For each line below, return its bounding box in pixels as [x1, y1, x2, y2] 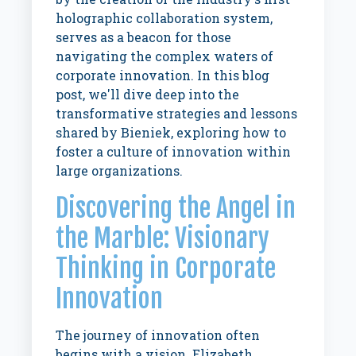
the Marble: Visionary [56, 222, 270, 254]
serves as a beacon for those [56, 29, 232, 45]
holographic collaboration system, [56, 10, 273, 26]
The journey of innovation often [56, 327, 261, 343]
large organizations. [56, 162, 184, 179]
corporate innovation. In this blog [56, 67, 270, 83]
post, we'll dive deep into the [56, 86, 240, 103]
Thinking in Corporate [56, 252, 277, 284]
